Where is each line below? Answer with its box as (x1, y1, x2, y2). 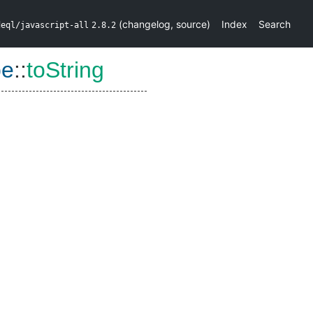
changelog (122, 17, 170, 30)
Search (259, 17, 291, 30)
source (176, 17, 207, 30)
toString (27, 57, 104, 82)
